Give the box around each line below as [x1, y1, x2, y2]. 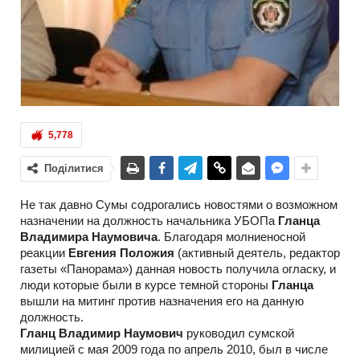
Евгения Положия [68, 245, 174, 260]
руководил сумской [183, 325, 294, 340]
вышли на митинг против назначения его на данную [20, 293, 304, 308]
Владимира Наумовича [20, 229, 157, 243]
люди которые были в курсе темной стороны [20, 277, 272, 292]
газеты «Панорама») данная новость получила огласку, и [20, 261, 336, 276]
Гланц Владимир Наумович [20, 325, 183, 340]
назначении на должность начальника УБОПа [20, 213, 278, 227]
